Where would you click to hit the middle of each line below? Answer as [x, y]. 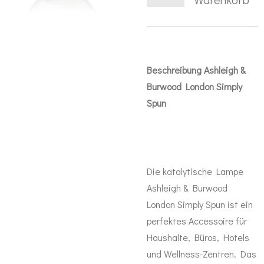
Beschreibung [175, 70]
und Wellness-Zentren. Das [202, 254]
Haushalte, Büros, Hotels [198, 237]
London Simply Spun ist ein [200, 204]
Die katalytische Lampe [195, 171]
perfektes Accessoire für [197, 221]
